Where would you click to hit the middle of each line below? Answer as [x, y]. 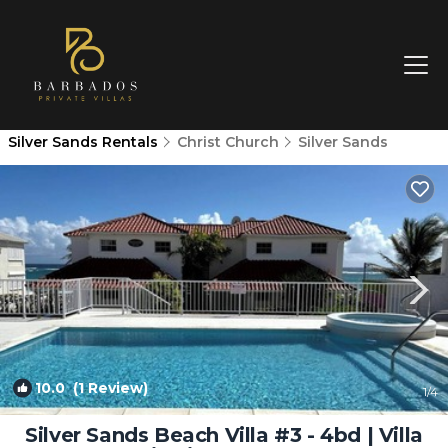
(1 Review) [106, 388]
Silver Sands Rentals [85, 142]
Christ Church [228, 142]
